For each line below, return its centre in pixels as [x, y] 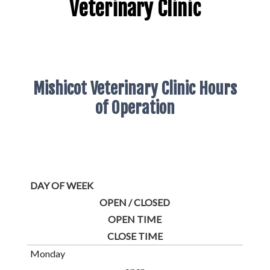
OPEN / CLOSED [135, 202]
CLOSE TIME [135, 236]
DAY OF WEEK [61, 185]
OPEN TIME [135, 219]
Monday [47, 253]
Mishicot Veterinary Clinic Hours [135, 89]
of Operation [135, 108]
